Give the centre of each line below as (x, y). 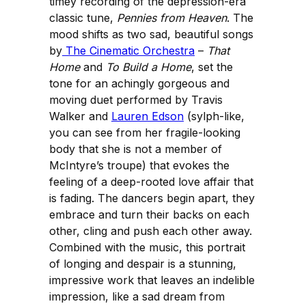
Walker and (80, 116)
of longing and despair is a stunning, (143, 263)
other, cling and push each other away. (151, 231)
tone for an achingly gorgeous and (139, 83)
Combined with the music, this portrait (147, 247)
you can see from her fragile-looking (145, 132)
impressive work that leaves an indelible (152, 280)
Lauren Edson (148, 116)
